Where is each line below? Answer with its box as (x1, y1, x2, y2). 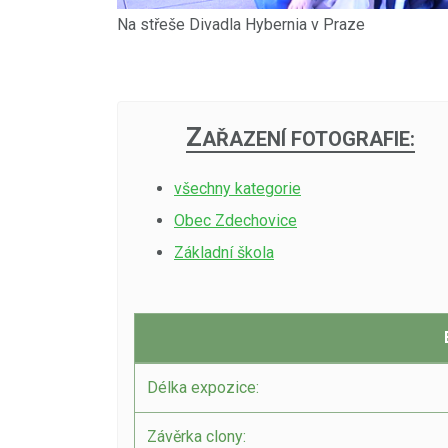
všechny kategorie (174, 179, 301, 198)
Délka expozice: (147, 378, 259, 397)
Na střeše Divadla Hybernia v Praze (117, 15, 365, 34)
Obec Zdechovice (174, 211, 297, 230)
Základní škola (174, 243, 274, 262)
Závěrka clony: (147, 427, 246, 446)
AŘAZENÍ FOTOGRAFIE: (202, 127, 415, 151)
